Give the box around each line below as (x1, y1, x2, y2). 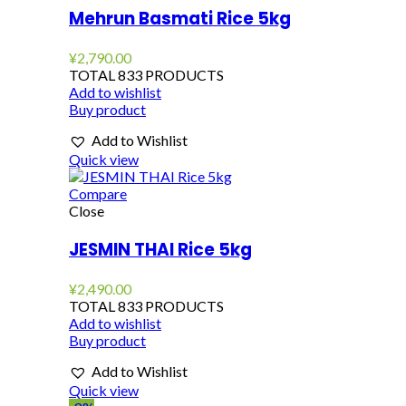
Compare (69, 185, 127, 203)
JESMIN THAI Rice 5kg (69, 237, 252, 263)
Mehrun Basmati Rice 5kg (69, 6, 291, 32)
